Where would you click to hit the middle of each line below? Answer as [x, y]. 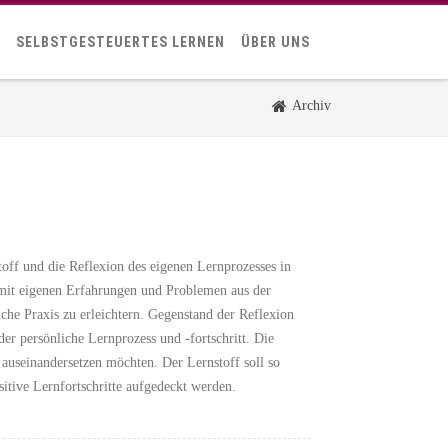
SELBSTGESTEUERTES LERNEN [120, 42]
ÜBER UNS [275, 42]
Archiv [311, 105]
